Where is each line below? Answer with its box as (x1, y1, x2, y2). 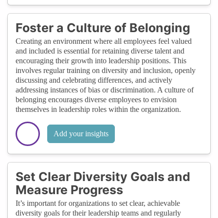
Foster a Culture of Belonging (16, 20, 190, 35)
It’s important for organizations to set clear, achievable (16, 199, 180, 207)
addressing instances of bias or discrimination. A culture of (16, 85, 194, 94)
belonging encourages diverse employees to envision (16, 95, 177, 104)
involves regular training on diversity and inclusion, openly (16, 66, 196, 74)
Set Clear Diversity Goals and (16, 169, 190, 184)
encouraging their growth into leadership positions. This (16, 56, 186, 65)
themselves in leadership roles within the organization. (16, 105, 181, 113)
